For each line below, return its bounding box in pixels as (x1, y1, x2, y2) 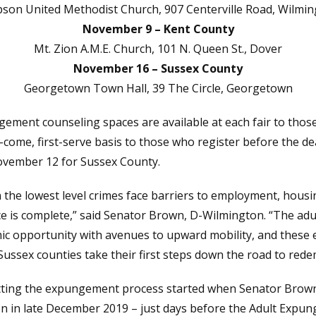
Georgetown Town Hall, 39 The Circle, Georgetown (23, 80, 293, 97)
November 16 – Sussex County (73, 61, 243, 77)
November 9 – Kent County (82, 21, 234, 37)
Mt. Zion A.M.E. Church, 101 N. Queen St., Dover (34, 41, 282, 57)
